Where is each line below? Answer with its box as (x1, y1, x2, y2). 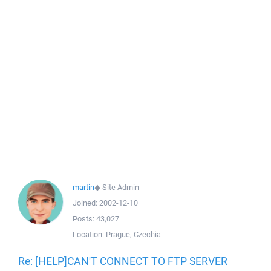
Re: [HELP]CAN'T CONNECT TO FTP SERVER (18, 253, 227, 268)
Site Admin (102, 182, 139, 192)
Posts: (73, 214, 96, 224)
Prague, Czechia (106, 229, 161, 240)
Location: (73, 229, 106, 240)
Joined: (73, 198, 99, 208)
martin (73, 182, 94, 192)
